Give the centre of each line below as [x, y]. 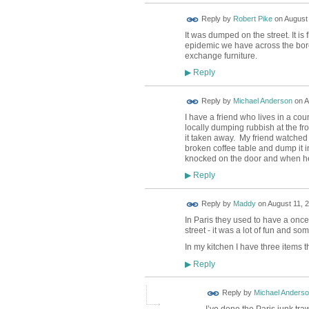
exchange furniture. [221, 56]
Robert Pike [252, 19]
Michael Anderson [262, 101]
